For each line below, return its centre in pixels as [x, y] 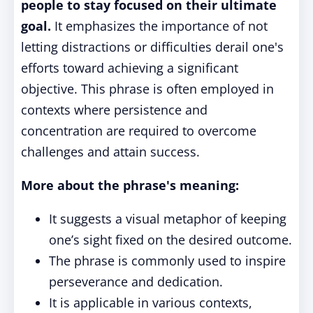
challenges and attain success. [110, 152]
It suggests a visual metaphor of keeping [168, 219]
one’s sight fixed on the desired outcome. [170, 240]
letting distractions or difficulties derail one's [152, 47]
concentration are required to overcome [139, 131]
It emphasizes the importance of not [159, 26]
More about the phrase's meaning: [130, 185]
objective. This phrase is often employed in [147, 89]
